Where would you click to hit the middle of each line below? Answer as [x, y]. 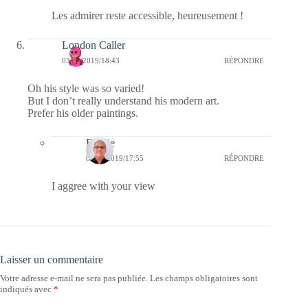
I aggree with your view [103, 186]
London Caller [93, 45]
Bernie [100, 143]
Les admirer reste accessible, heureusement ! [147, 16]
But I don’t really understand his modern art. [123, 101]
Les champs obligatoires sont [204, 278]
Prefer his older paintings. [83, 113]
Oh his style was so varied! [86, 89]
